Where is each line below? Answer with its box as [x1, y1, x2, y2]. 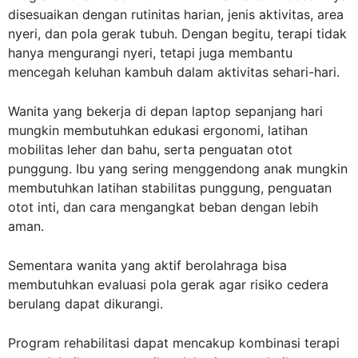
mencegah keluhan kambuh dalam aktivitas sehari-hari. [8, 64, 340, 81]
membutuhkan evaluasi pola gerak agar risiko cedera [8, 276, 328, 293]
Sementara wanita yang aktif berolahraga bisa [8, 257, 287, 274]
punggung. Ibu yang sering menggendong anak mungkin [8, 161, 348, 177]
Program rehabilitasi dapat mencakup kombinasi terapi [8, 335, 340, 352]
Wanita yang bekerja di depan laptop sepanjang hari [8, 103, 323, 120]
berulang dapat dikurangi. [8, 296, 163, 312]
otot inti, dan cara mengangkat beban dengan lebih [8, 199, 318, 216]
